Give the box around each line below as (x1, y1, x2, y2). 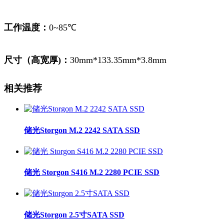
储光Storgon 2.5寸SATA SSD (24, 210, 124, 219)
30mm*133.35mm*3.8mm (70, 54, 166, 65)
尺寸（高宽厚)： (4, 54, 70, 65)
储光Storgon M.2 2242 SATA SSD (24, 125, 140, 134)
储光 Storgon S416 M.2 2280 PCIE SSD (24, 168, 159, 177)
